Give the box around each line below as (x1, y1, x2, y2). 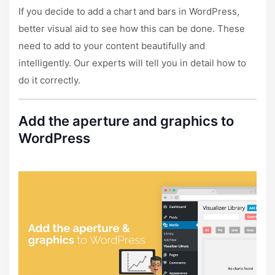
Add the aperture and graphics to (18, 113, 234, 130)
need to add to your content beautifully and (18, 40, 205, 52)
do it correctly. (18, 74, 80, 87)
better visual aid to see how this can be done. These (18, 23, 245, 35)
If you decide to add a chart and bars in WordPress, (18, 6, 239, 18)
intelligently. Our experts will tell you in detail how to (18, 57, 246, 69)
